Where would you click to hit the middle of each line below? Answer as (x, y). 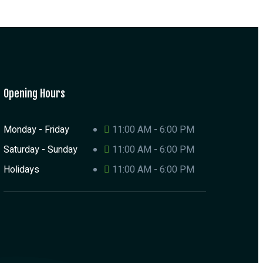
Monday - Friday (36, 130)
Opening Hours (34, 94)
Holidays (21, 170)
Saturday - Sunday (40, 150)
